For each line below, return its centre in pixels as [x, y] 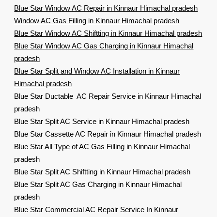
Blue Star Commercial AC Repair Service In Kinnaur [96, 210]
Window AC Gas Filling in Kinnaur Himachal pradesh [97, 21]
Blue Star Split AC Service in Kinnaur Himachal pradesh [102, 122]
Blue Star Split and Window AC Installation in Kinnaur [97, 71]
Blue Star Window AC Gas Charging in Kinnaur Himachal [104, 46]
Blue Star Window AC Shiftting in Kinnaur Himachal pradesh [108, 33]
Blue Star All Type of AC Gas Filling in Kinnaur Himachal [102, 147]
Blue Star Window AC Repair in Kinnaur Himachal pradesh [106, 8]
